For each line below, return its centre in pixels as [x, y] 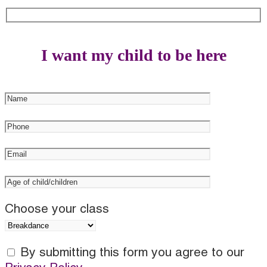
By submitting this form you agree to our [131, 253]
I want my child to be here [133, 55]
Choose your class [57, 209]
